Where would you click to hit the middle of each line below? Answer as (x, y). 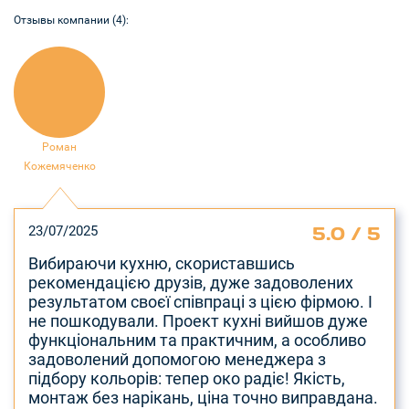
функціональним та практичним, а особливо (197, 340)
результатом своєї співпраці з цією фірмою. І (200, 301)
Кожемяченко (59, 166)
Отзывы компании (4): (71, 20)
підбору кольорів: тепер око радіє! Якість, (187, 378)
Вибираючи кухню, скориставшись (162, 263)
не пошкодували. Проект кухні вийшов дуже (198, 320)
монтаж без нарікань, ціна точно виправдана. (203, 397)
